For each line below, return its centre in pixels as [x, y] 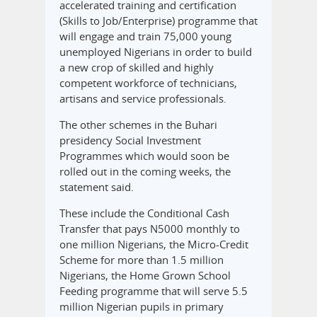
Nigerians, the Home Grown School [145, 276]
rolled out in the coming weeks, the [145, 172]
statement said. [97, 187]
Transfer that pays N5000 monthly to [150, 229]
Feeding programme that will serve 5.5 [154, 291]
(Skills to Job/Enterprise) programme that [158, 21]
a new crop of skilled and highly [137, 68]
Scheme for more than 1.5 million [142, 260]
